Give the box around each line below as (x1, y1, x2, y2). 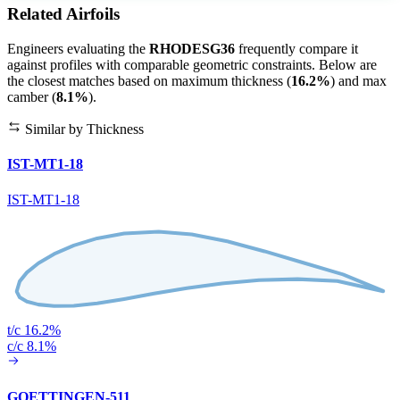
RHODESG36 (149, 41, 235, 57)
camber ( (7, 89, 56, 105)
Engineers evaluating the (7, 41, 149, 57)
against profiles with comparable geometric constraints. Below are (7, 57, 377, 73)
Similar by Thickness (21, 121, 144, 137)
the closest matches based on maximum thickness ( (7, 73, 291, 89)
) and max (330, 73, 387, 89)
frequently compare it (235, 41, 358, 57)
